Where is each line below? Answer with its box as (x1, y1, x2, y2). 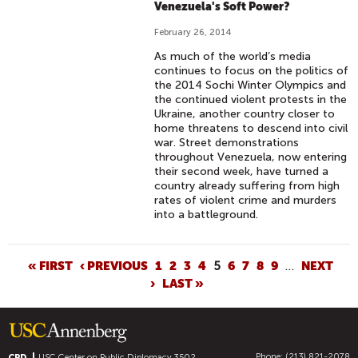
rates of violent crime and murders (154, 193, 337, 207)
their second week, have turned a (154, 165, 329, 178)
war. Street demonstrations (154, 136, 300, 149)
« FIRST (28, 258, 74, 272)
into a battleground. (154, 208, 259, 221)
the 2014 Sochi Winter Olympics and (154, 78, 347, 92)
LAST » (162, 276, 205, 290)
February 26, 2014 (154, 27, 232, 38)
